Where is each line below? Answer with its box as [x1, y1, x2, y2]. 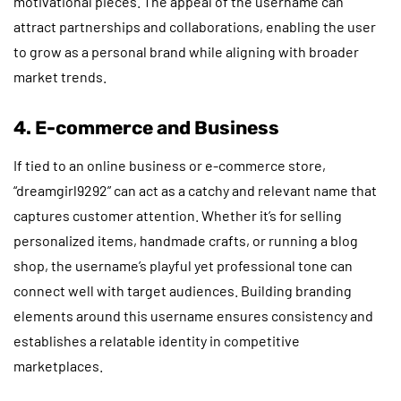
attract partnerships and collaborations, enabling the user [13, 17, 376, 35]
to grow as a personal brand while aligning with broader [13, 42, 359, 60]
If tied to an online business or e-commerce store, [13, 156, 326, 174]
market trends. [13, 67, 107, 85]
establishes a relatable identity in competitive [13, 331, 300, 349]
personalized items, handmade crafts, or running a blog [13, 231, 358, 249]
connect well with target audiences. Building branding [13, 281, 352, 299]
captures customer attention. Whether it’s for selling [13, 206, 342, 224]
